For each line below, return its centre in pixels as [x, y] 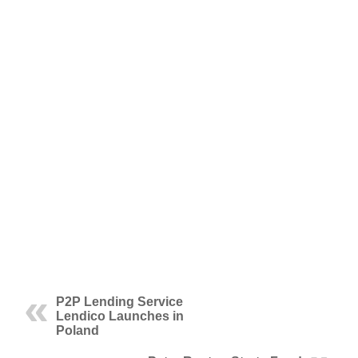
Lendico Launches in [120, 316]
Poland [78, 330]
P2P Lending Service [119, 302]
